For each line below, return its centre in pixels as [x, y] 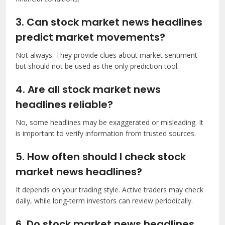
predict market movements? [91, 37]
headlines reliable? [65, 105]
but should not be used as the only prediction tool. [97, 66]
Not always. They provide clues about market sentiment [107, 55]
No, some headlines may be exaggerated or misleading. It [110, 123]
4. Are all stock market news [88, 90]
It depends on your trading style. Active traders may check [110, 190]
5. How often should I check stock [101, 157]
